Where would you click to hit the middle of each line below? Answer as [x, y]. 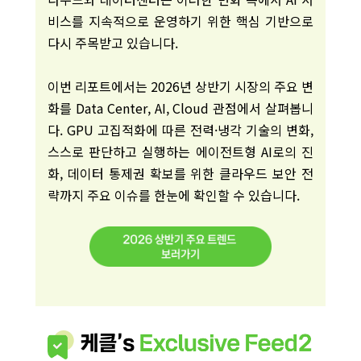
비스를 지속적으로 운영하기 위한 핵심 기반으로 [180, 21]
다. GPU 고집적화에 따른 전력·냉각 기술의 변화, [180, 130]
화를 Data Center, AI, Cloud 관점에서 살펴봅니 [180, 108]
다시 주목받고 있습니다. [113, 43]
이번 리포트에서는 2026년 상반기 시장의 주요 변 [180, 86]
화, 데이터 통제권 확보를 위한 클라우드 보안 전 [180, 173]
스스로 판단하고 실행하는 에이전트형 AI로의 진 [180, 151]
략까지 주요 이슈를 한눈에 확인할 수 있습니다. [174, 195]
